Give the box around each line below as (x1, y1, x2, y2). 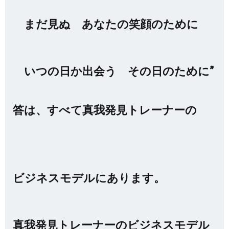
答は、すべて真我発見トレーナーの (13, 103, 197, 117)
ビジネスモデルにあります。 (13, 171, 165, 185)
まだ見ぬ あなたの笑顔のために (13, 17, 198, 31)
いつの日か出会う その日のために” (13, 64, 214, 78)
